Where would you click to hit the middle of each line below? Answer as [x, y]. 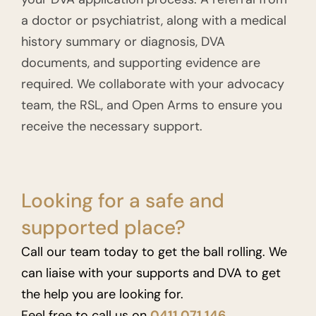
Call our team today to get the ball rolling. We [154, 251]
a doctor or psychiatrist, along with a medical [154, 20]
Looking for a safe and [123, 200]
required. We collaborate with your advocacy [153, 84]
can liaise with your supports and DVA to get [151, 273]
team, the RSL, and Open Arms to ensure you [152, 105]
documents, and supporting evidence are [141, 62]
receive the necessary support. [112, 126]
